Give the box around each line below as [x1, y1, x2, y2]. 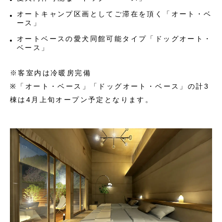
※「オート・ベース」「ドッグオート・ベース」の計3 [10, 82, 209, 91]
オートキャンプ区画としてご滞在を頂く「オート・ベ [17, 10, 212, 18]
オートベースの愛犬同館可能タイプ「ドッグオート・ [17, 35, 212, 43]
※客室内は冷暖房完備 [10, 69, 91, 77]
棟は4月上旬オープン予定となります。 [10, 96, 154, 104]
